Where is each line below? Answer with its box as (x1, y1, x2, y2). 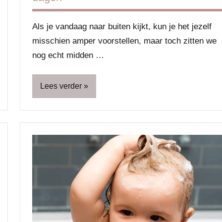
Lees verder (40, 82, 82, 91)
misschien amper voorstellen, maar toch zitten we (32, 36, 217, 46)
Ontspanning (38, 154, 80, 163)
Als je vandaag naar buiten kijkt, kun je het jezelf (32, 22, 212, 32)
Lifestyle (38, 134, 65, 143)
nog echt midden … (32, 51, 104, 60)
